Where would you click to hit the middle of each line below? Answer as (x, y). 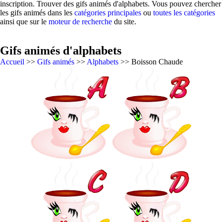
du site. (124, 22)
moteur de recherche (80, 22)
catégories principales (108, 13)
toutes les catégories (184, 13)
